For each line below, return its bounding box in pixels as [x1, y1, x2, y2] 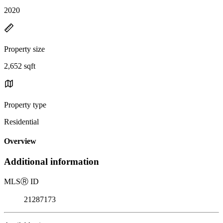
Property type [4, 100, 46, 109]
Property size [4, 44, 45, 53]
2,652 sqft [4, 61, 35, 70]
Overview [4, 137, 36, 146]
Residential [4, 117, 39, 126]
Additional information [4, 156, 99, 167]
